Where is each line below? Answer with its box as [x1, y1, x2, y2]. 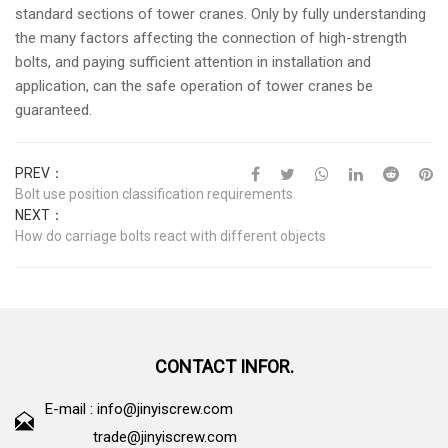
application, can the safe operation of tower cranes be [15, 77, 373, 95]
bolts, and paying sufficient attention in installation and [15, 53, 371, 71]
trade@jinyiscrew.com [93, 428, 237, 446]
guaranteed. [15, 101, 92, 119]
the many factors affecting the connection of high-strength [15, 29, 407, 47]
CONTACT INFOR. [154, 356, 294, 377]
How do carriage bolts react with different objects [15, 228, 326, 244]
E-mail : [45, 400, 93, 418]
